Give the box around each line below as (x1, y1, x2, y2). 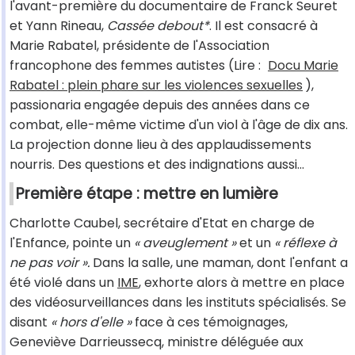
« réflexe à (271, 234, 337, 253)
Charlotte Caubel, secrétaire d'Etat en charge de (10, 214, 315, 233)
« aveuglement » (134, 234, 236, 253)
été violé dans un (10, 273, 117, 292)
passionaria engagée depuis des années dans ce (10, 96, 310, 115)
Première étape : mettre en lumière (16, 183, 278, 205)
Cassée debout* (107, 17, 209, 36)
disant (10, 313, 48, 332)
